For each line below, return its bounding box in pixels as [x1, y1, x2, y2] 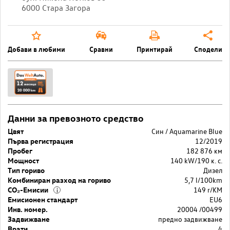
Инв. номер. [8, 204, 48, 214]
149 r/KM [194, 184, 222, 195]
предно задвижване [158, 214, 222, 224]
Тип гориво [8, 165, 45, 175]
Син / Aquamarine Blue [151, 126, 222, 136]
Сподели [194, 44, 222, 53]
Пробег [8, 145, 32, 156]
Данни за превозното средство [8, 111, 144, 124]
